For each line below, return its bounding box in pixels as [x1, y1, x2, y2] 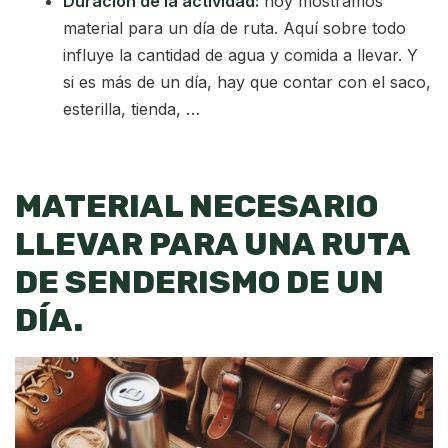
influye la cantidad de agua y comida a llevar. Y [63, 45, 418, 66]
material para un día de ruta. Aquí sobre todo [63, 18, 406, 39]
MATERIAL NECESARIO [15, 187, 378, 226]
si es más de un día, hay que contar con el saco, [63, 72, 431, 93]
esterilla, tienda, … [63, 99, 200, 120]
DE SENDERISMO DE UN [15, 263, 384, 302]
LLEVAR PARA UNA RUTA [15, 225, 410, 264]
